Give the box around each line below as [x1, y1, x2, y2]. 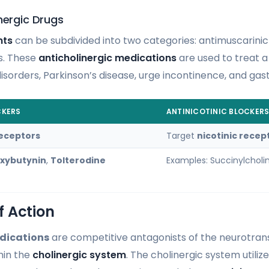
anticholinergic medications [38, 50, 177, 65]
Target [166, 129, 197, 142]
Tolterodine [50, 154, 106, 166]
